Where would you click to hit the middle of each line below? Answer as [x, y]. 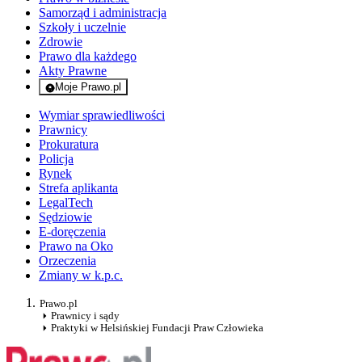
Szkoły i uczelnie [82, 27]
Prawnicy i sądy [85, 316]
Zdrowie [61, 42]
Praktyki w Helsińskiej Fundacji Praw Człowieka [157, 328]
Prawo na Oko [76, 246]
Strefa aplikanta [78, 188]
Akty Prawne [73, 71]
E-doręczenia [72, 232]
